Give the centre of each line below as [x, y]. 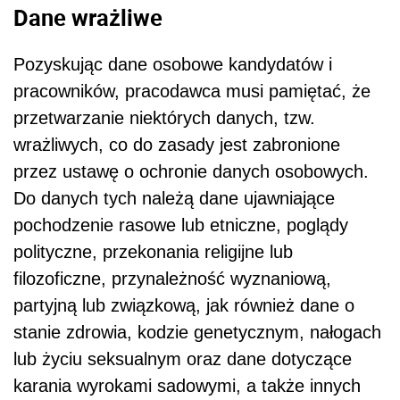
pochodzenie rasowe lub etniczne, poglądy [181, 225]
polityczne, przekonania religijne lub [153, 251]
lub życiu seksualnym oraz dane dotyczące [183, 358]
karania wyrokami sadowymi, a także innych [187, 385]
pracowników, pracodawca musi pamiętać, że [192, 91]
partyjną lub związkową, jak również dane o [184, 305]
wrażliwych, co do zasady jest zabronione [177, 144]
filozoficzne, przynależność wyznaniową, [172, 278]
